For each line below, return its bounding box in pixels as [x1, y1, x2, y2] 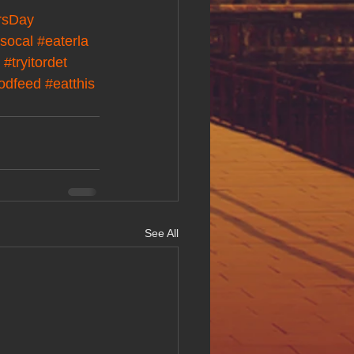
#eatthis [45, 76, 95, 92]
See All [145, 227, 179, 240]
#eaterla [37, 33, 88, 50]
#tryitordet [4, 55, 67, 71]
